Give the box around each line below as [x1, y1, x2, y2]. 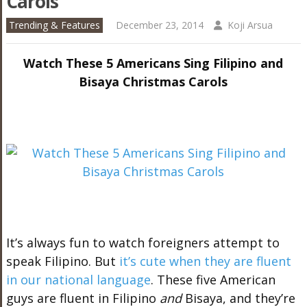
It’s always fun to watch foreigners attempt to [5, 234, 280, 251]
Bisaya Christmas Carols [79, 73, 228, 90]
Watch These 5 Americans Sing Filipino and [23, 55, 284, 71]
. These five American [150, 271, 275, 288]
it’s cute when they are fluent [119, 253, 291, 269]
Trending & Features [8, 19, 100, 32]
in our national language [5, 271, 151, 288]
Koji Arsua [227, 19, 273, 32]
